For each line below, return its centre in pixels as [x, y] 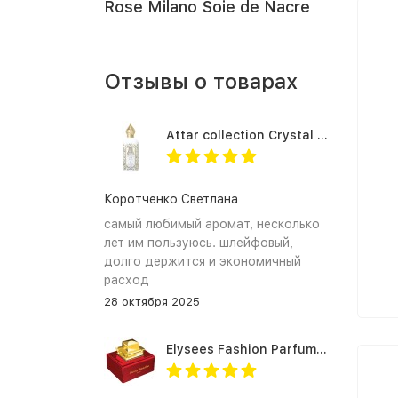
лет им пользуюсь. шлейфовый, [199, 243]
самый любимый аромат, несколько [212, 224]
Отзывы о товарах [201, 81]
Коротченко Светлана [171, 199]
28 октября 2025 [152, 302]
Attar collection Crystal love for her [322, 135]
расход [127, 280]
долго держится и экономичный [203, 261]
